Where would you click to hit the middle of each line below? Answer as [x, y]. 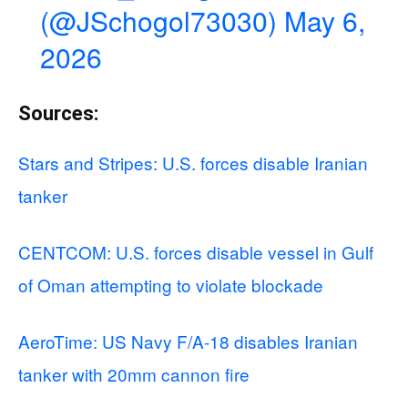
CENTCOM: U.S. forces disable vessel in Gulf [196, 252]
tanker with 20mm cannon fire [134, 374]
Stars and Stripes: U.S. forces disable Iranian [193, 163]
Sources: [58, 114]
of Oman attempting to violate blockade [171, 285]
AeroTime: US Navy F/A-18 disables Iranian [188, 342]
